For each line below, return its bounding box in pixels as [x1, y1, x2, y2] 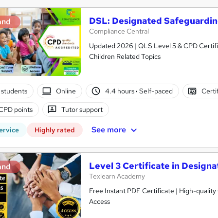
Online [56, 86, 76, 95]
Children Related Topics [89, 52, 161, 61]
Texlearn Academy [89, 172, 145, 181]
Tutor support [61, 105, 103, 114]
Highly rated [35, 126, 75, 135]
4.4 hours [105, 86, 136, 95]
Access [89, 197, 110, 206]
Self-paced [137, 86, 173, 95]
